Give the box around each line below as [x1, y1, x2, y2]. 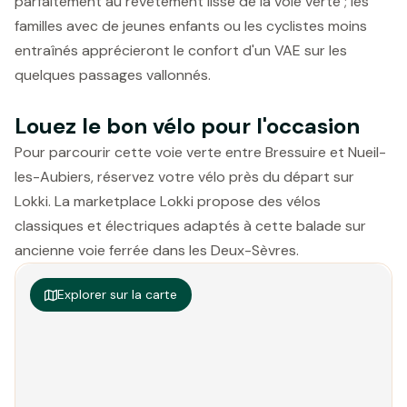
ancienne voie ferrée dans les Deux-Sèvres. [15, 241, 299, 260]
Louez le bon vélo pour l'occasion [15, 112, 360, 140]
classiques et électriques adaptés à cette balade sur [15, 216, 366, 235]
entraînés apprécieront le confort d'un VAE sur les [15, 41, 347, 60]
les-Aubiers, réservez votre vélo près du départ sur [15, 167, 354, 186]
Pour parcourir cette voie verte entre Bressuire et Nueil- [15, 143, 386, 162]
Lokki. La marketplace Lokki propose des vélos [15, 192, 321, 211]
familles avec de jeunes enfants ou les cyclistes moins [15, 16, 367, 35]
